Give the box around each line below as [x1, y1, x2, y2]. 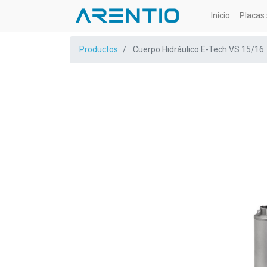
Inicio [211, 11, 231, 20]
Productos [79, 45, 118, 54]
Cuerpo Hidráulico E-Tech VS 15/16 [133, 45, 264, 54]
